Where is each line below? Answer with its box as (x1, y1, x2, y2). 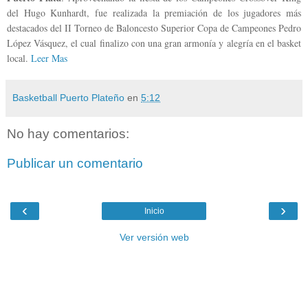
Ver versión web (119, 231, 189, 243)
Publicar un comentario (7, 156, 143, 171)
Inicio (144, 206, 164, 216)
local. (7, 51, 31, 65)
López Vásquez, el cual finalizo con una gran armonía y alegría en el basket (7, 36, 301, 49)
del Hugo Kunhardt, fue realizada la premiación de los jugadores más (7, 5, 301, 19)
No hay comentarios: (7, 126, 129, 141)
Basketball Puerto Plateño (12, 91, 124, 103)
